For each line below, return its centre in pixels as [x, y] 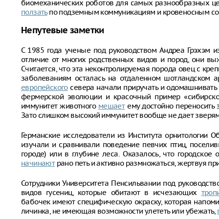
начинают [38, 163]
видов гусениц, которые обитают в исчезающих [111, 192]
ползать [34, 12]
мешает [111, 106]
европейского [44, 87]
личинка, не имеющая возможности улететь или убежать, [119, 211]
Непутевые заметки [63, 31]
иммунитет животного [60, 106]
